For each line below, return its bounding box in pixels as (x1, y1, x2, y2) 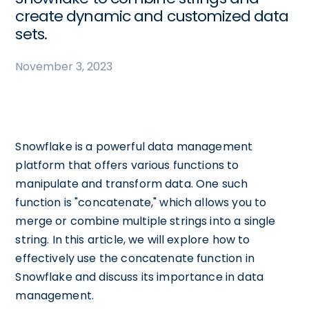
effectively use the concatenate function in (15, 250, 255, 266)
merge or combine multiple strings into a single (15, 213, 276, 229)
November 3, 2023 (15, 59, 113, 74)
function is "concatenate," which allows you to (15, 195, 267, 210)
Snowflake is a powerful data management (15, 139, 253, 154)
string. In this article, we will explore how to (15, 232, 250, 248)
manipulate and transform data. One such (15, 176, 248, 192)
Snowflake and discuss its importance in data (15, 269, 263, 285)
